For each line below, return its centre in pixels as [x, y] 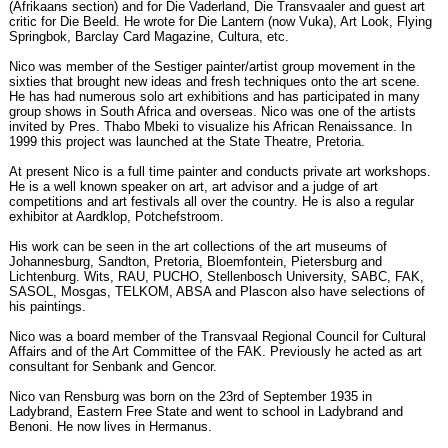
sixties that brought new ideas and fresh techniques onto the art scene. [214, 81]
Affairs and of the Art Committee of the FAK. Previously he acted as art [215, 351]
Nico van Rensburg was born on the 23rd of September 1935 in [190, 396]
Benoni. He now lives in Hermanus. [110, 426]
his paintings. [47, 306]
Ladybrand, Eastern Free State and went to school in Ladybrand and [206, 411]
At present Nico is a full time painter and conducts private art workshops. [220, 171]
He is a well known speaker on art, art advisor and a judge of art [193, 186]
